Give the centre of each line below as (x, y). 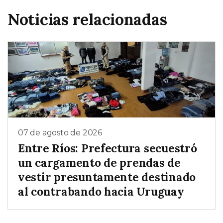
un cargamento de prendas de (99, 163)
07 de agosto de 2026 (60, 132)
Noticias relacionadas (87, 19)
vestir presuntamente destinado (107, 177)
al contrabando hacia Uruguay (101, 192)
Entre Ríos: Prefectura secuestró (108, 148)
